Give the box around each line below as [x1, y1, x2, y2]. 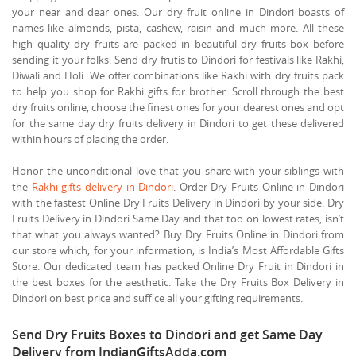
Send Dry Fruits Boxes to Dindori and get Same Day [12, 325, 323, 343]
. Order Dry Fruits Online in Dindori [173, 179, 345, 194]
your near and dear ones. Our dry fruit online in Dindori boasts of [12, 4, 344, 19]
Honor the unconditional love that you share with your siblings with [12, 163, 344, 178]
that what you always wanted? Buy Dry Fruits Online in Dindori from [12, 226, 344, 242]
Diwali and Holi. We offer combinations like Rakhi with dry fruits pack [12, 68, 344, 83]
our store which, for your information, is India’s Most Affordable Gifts [12, 242, 344, 257]
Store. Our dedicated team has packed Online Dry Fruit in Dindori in [12, 258, 344, 273]
